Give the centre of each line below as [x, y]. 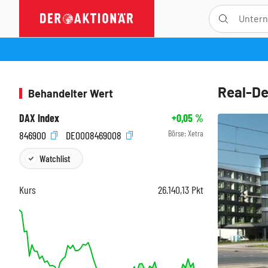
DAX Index [39, 118]
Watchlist [55, 158]
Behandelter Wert [71, 93]
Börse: [178, 133]
